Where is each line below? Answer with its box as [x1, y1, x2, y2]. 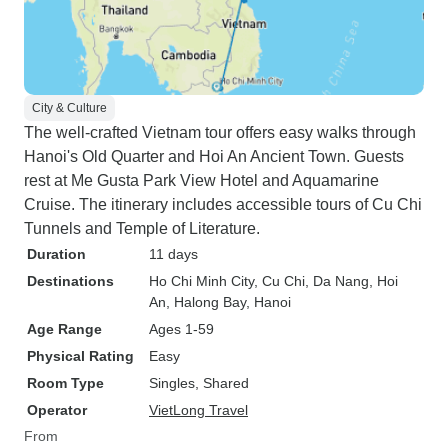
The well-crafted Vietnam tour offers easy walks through [24, 124, 416, 141]
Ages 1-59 [149, 321, 214, 337]
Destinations [27, 273, 114, 289]
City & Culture [32, 101, 107, 115]
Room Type [27, 375, 104, 391]
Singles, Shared [149, 375, 249, 391]
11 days [149, 246, 198, 262]
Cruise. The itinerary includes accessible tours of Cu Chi [24, 196, 422, 213]
